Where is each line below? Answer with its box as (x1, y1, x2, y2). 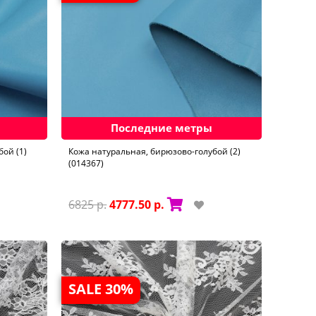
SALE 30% (68, 279, 134, 298)
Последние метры (111, 120, 213, 135)
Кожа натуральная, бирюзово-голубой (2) (68, 145, 241, 157)
